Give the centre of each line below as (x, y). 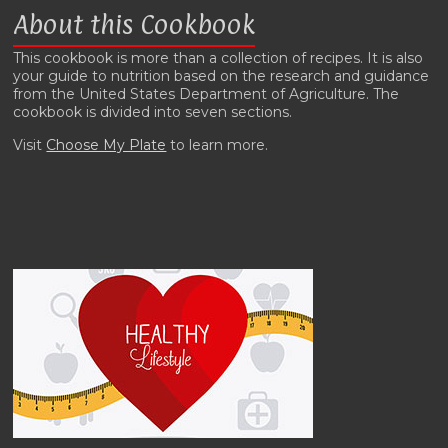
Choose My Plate (106, 145)
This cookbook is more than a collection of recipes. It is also (218, 58)
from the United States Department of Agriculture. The (206, 94)
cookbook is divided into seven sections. (153, 112)
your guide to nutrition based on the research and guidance (221, 76)
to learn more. (217, 145)
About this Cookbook (134, 25)
